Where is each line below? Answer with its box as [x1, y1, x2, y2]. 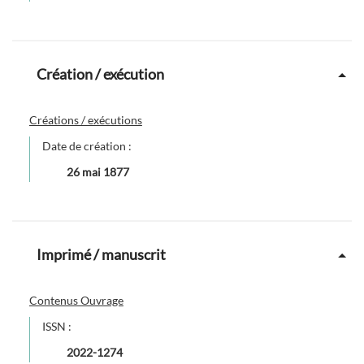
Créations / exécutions [28, 112, 142, 127]
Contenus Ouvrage [28, 292, 123, 307]
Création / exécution [37, 64, 164, 83]
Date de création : [41, 138, 134, 153]
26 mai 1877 [66, 164, 129, 179]
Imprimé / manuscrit [37, 245, 166, 263]
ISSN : [41, 318, 74, 333]
